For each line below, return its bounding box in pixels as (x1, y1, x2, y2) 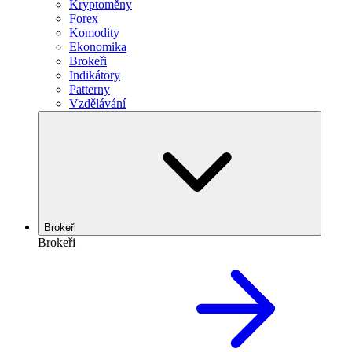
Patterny (69, 82, 110, 96)
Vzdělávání (69, 97, 126, 110)
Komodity (69, 26, 119, 39)
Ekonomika (69, 40, 126, 53)
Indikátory (69, 68, 120, 82)
